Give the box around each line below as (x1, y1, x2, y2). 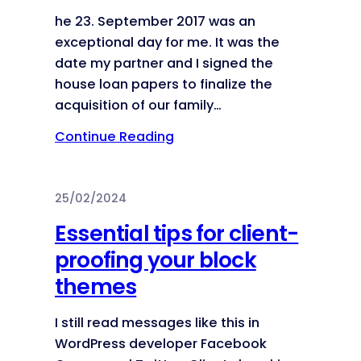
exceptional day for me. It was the (55, 32, 280, 52)
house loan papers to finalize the (55, 74, 272, 93)
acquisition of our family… (55, 95, 222, 114)
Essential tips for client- (55, 218, 299, 249)
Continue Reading (55, 127, 174, 147)
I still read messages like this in (55, 313, 259, 333)
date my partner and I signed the (55, 53, 273, 73)
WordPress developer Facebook (55, 334, 267, 354)
